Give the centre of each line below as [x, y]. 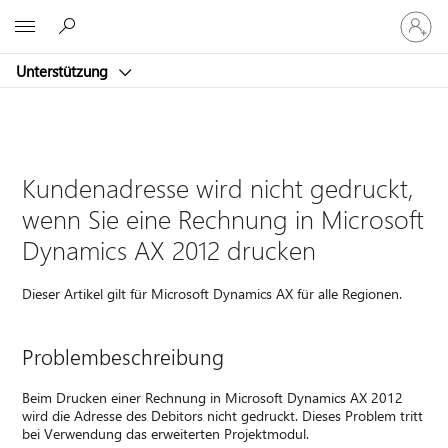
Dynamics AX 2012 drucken [169, 249]
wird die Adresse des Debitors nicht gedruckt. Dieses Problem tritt [223, 415]
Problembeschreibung [123, 355]
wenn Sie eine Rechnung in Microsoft [223, 218]
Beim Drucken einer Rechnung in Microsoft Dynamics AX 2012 [213, 397]
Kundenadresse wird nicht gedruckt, [218, 187]
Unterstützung [64, 70]
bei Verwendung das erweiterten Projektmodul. [166, 433]
